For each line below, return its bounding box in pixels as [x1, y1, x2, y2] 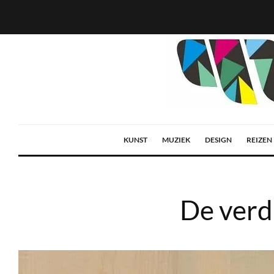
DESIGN [205, 135, 232, 144]
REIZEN [246, 135, 272, 144]
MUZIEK [162, 135, 190, 144]
